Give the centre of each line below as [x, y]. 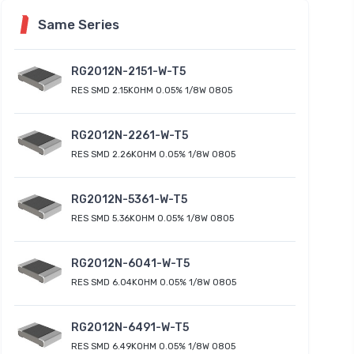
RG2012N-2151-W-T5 [128, 71]
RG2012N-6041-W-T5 [130, 263]
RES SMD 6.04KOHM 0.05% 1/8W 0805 [154, 282]
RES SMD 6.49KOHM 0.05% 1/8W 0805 [153, 346]
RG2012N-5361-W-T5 [129, 199]
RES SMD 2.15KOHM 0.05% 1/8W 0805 [152, 90]
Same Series [79, 25]
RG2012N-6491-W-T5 [130, 327]
